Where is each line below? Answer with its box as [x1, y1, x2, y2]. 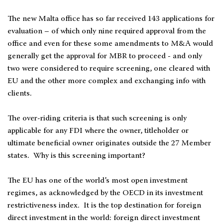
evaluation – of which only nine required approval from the [7, 27, 206, 35]
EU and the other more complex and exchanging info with [7, 77, 206, 85]
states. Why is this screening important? [7, 152, 145, 160]
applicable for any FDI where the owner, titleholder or [7, 127, 189, 135]
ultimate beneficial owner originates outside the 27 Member [7, 139, 211, 147]
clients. [7, 90, 32, 98]
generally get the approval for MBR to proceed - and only [7, 52, 202, 60]
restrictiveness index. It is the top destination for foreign [7, 202, 201, 210]
